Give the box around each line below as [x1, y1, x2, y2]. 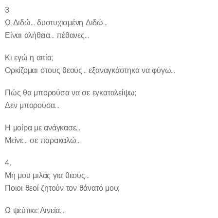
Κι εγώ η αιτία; [5, 53, 53, 62]
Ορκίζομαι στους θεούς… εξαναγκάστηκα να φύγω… [5, 65, 176, 75]
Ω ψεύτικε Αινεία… [5, 205, 64, 215]
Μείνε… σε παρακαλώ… [5, 135, 81, 145]
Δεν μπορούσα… [5, 100, 59, 110]
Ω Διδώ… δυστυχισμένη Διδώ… [5, 18, 108, 27]
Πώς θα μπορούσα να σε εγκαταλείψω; [5, 88, 136, 97]
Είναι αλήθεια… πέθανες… [5, 30, 89, 40]
